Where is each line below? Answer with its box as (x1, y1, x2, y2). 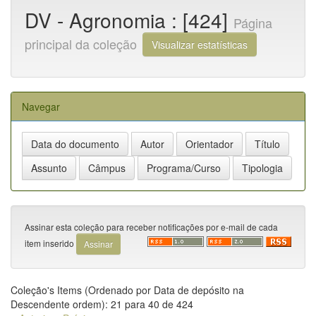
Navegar (22, 99, 60, 114)
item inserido (25, 236, 76, 249)
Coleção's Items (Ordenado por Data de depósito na (11, 282, 244, 297)
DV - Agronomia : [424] (25, 6, 233, 34)
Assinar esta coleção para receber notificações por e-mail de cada (25, 220, 278, 233)
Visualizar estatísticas (152, 37, 248, 51)
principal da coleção (25, 35, 137, 53)
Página (233, 13, 272, 32)
